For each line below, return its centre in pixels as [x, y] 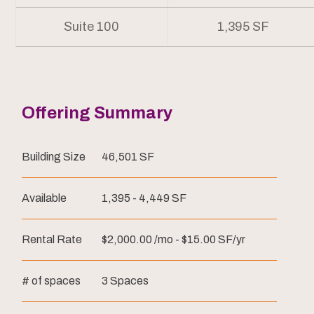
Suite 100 [92, 27]
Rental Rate [52, 240]
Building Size [54, 157]
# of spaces [51, 281]
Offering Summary [97, 113]
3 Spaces [125, 281]
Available [44, 198]
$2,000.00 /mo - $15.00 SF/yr [173, 240]
